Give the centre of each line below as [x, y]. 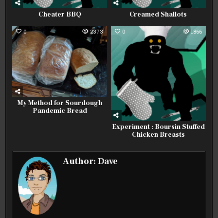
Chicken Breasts [158, 135]
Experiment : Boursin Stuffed [158, 127]
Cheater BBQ [60, 15]
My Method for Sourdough [60, 103]
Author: [81, 161]
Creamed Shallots [158, 15]
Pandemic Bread [60, 111]
